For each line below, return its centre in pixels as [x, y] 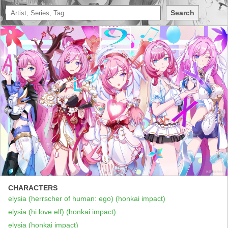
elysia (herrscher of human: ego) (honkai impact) [87, 199]
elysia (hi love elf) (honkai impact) [62, 212]
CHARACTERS [33, 188]
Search [182, 13]
